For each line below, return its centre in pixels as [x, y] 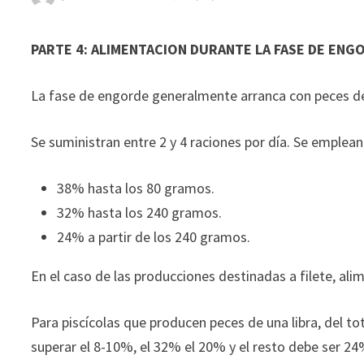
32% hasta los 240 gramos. [140, 213]
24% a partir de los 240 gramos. [154, 237]
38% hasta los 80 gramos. [136, 188]
